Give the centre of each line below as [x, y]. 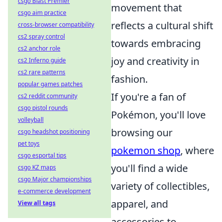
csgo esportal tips [42, 155]
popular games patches [50, 84]
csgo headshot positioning [54, 132]
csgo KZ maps [37, 167]
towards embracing [156, 44]
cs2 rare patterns [42, 72]
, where [197, 151]
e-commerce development [54, 191]
